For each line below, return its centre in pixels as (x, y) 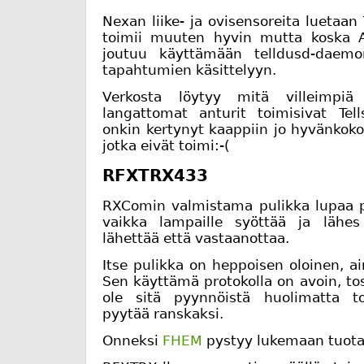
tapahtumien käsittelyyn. (189, 69)
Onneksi (132, 340)
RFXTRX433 (155, 175)
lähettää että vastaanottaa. (196, 238)
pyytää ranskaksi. (163, 313)
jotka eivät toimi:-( (166, 145)
